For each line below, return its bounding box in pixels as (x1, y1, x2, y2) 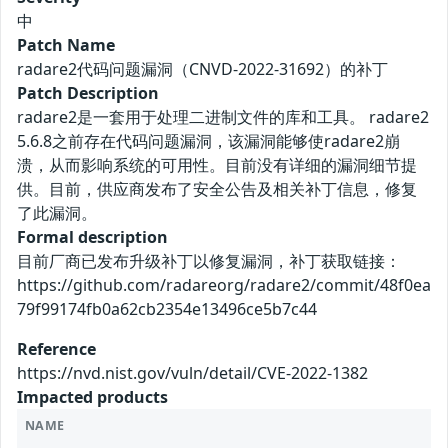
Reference (17, 338, 96, 361)
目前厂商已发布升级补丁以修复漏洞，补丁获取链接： (17, 250, 401, 273)
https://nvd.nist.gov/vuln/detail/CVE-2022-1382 (17, 362, 368, 385)
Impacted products (17, 386, 168, 409)
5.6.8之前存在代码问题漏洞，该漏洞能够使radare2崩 (17, 130, 400, 153)
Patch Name (17, 34, 115, 57)
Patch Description (17, 82, 159, 105)
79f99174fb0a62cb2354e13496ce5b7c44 (17, 298, 317, 321)
